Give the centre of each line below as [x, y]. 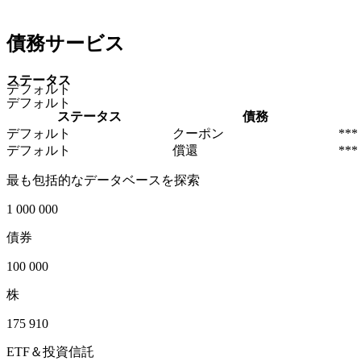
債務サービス [66, 44]
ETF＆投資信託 [50, 352]
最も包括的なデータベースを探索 [103, 180]
